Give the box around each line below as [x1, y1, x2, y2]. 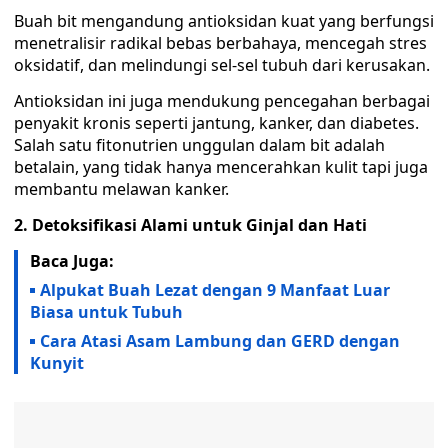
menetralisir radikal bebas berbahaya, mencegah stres [14, 32, 427, 54]
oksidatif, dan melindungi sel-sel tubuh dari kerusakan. [14, 54, 430, 76]
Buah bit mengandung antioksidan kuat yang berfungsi [14, 10, 434, 32]
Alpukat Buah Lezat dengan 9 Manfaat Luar [40, 279, 390, 301]
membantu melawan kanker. [14, 178, 229, 200]
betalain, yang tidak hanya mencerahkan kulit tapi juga [14, 156, 428, 178]
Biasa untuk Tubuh [30, 301, 183, 323]
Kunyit [30, 352, 84, 374]
